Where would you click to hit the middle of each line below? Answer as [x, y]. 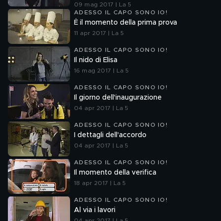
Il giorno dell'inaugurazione [118, 98]
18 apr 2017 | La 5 [100, 183]
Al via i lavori [95, 210]
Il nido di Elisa [96, 60]
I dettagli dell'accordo [110, 135]
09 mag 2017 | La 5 [103, 4]
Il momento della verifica [115, 173]
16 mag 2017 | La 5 [102, 71]
